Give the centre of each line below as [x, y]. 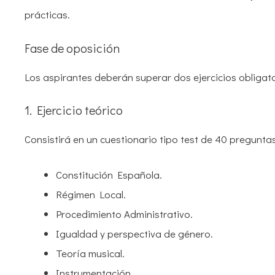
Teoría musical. [90, 253]
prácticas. [47, 15]
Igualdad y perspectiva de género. [134, 233]
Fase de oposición [72, 48]
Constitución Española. [109, 174]
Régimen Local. [91, 194]
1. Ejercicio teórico [74, 110]
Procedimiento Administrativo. [124, 214]
